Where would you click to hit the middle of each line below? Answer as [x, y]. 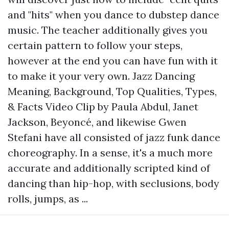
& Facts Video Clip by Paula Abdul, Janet [103, 107]
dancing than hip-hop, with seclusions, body [113, 184]
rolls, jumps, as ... [48, 199]
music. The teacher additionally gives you [108, 30]
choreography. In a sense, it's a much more [110, 153]
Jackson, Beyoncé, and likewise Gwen [97, 122]
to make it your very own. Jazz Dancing [101, 76]
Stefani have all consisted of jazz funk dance [114, 138]
